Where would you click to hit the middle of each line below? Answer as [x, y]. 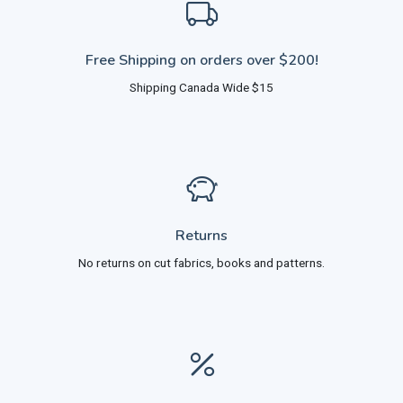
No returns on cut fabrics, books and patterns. [201, 263]
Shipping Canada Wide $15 [201, 87]
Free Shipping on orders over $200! [201, 60]
